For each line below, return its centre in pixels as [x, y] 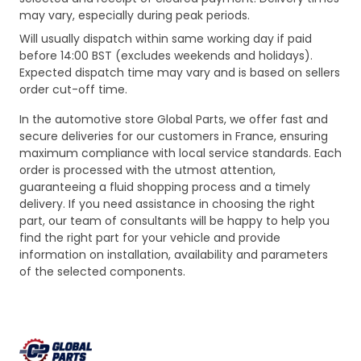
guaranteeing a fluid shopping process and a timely [165, 187]
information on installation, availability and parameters [174, 255]
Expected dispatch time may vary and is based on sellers [180, 73]
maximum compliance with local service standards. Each [180, 154]
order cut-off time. [73, 90]
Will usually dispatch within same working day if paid [166, 39]
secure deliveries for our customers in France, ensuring [174, 137]
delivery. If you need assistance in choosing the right [167, 204]
